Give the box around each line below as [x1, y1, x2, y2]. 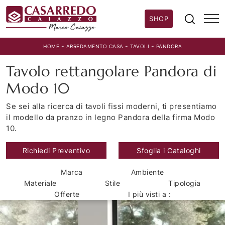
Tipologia [168, 179, 201, 188]
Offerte [54, 190, 80, 199]
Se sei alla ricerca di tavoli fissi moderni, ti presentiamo [6, 101, 217, 111]
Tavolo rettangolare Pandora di [6, 62, 216, 81]
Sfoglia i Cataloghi [137, 146, 201, 155]
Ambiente [131, 168, 164, 177]
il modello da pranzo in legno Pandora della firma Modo [6, 113, 215, 123]
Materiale [24, 179, 57, 188]
